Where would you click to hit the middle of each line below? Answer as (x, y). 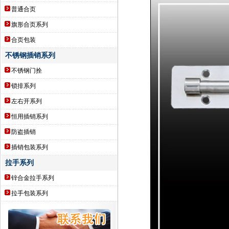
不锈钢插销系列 (28, 55)
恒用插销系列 (30, 117)
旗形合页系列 (30, 25)
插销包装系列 (30, 147)
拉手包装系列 (30, 193)
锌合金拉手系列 (33, 178)
